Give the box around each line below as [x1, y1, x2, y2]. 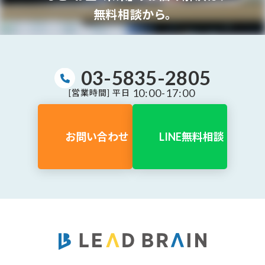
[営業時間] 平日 [68, 88, 130, 98]
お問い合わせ [65, 130, 129, 143]
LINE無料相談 [159, 130, 224, 143]
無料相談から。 [93, 7, 172, 22]
